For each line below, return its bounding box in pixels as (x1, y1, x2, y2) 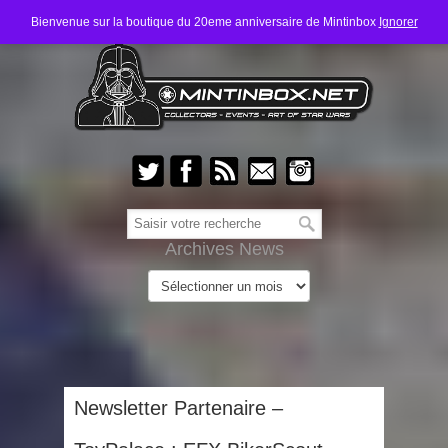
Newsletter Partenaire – (74, 397, 283, 419)
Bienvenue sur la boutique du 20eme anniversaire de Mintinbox (30, 15, 379, 29)
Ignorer (378, 15, 418, 29)
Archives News (164, 239, 284, 259)
